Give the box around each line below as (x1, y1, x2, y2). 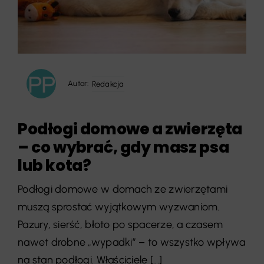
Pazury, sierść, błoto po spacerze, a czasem (17, 218, 223, 232)
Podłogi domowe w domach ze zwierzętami (17, 183, 228, 196)
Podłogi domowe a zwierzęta (17, 118, 242, 140)
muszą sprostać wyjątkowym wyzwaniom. (17, 200, 220, 214)
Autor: (67, 79, 89, 88)
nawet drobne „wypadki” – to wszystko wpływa (17, 236, 246, 249)
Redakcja (91, 79, 124, 88)
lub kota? (17, 154, 91, 177)
